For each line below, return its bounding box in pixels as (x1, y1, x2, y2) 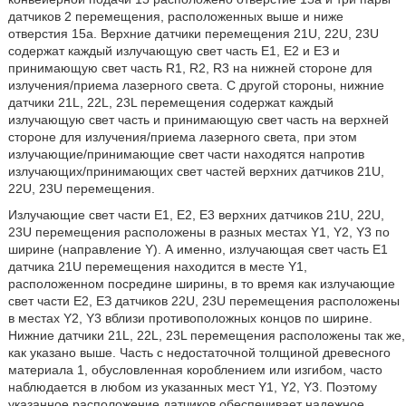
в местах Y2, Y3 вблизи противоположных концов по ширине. (7, 311, 372, 325)
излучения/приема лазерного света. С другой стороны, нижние (7, 78, 384, 92)
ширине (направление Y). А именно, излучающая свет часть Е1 (7, 242, 388, 256)
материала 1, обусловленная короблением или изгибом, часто (7, 362, 382, 377)
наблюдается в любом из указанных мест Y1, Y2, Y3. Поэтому (7, 380, 377, 394)
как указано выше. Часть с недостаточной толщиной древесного (7, 345, 391, 360)
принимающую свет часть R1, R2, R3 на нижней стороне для (7, 61, 372, 75)
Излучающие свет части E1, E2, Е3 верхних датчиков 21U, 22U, (7, 208, 384, 222)
